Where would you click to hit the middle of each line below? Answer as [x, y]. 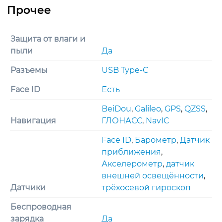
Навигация [33, 120]
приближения [131, 152]
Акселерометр [132, 164]
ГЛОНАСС [122, 120]
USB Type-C [125, 70]
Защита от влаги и [48, 39]
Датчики [28, 187]
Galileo [148, 109]
